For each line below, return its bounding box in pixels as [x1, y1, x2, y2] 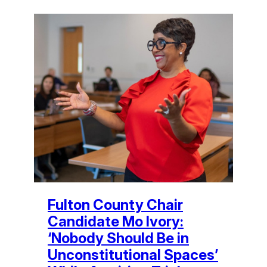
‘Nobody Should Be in [48, 229, 189, 247]
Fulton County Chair [48, 195, 183, 213]
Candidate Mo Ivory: [48, 212, 184, 230]
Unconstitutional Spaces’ [48, 246, 218, 263]
